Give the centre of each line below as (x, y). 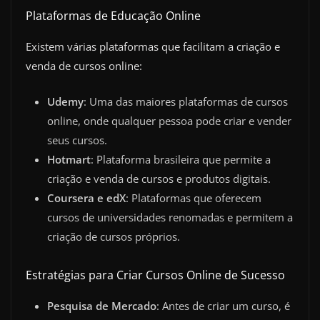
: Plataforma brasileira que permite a (181, 159)
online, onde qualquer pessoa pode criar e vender (169, 120)
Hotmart (69, 159)
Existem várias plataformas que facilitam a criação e (153, 47)
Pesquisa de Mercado (102, 305)
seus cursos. (77, 140)
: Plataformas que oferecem (194, 197)
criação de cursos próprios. (114, 236)
